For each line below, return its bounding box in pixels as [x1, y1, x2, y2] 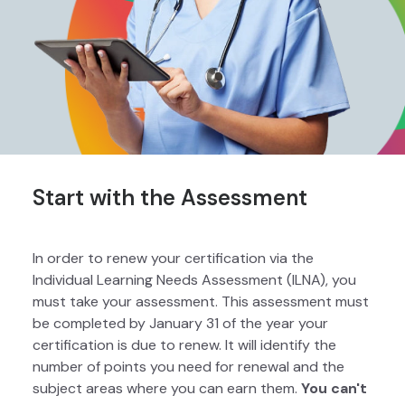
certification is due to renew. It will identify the [33, 335, 336, 355]
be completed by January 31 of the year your [33, 314, 328, 334]
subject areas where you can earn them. [33, 379, 301, 399]
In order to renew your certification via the [33, 249, 314, 268]
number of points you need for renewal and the [33, 357, 344, 377]
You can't [301, 379, 367, 399]
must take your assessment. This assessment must [33, 292, 369, 312]
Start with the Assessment [33, 184, 307, 212]
